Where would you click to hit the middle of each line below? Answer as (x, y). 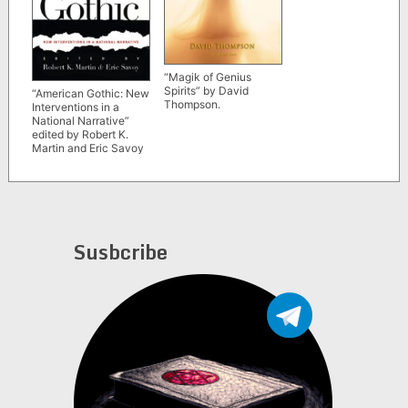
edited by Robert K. (80, 135)
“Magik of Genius (207, 77)
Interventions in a (75, 107)
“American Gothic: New (90, 94)
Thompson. (192, 105)
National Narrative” (80, 121)
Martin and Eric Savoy (87, 148)
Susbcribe (120, 252)
